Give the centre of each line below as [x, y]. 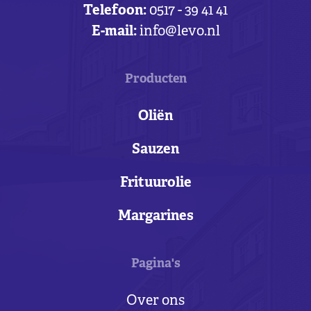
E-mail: [114, 32]
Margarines [155, 217]
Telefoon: [115, 11]
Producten [155, 80]
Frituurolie [155, 183]
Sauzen [155, 150]
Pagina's [155, 264]
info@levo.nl [179, 32]
